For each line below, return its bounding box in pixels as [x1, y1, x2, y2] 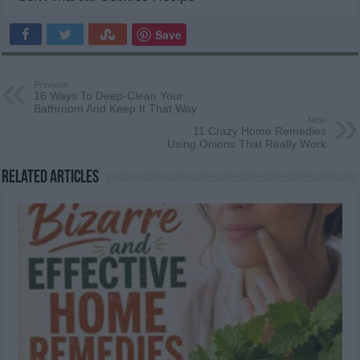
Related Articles [2, 169, 100, 188]
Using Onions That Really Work [166, 137, 326, 151]
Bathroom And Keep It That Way [34, 102, 198, 116]
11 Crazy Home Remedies [192, 125, 326, 138]
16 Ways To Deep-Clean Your [34, 89, 184, 103]
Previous [34, 80, 69, 90]
